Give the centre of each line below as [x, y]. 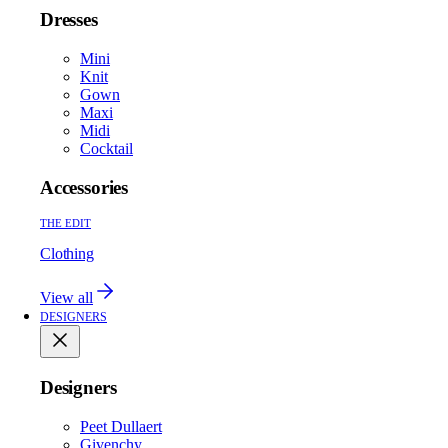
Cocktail [106, 148]
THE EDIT [65, 223]
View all [66, 298]
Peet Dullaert [121, 426]
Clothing [67, 254]
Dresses [69, 20]
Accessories [84, 187]
